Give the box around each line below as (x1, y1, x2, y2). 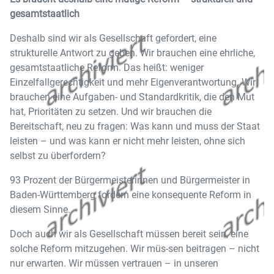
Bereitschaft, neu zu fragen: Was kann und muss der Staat (10, 120, 260, 132)
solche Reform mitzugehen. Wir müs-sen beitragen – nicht (10, 243, 259, 254)
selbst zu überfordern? (10, 150, 106, 161)
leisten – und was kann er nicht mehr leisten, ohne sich (10, 135, 245, 147)
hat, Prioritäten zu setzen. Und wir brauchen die (10, 106, 212, 117)
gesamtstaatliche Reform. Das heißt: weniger (10, 62, 204, 73)
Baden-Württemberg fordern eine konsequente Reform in (10, 189, 251, 201)
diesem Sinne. (10, 204, 70, 215)
